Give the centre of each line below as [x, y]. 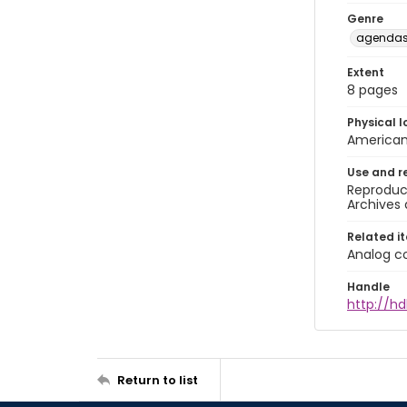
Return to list [158, 380]
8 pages [372, 90]
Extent [366, 72]
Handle [368, 287]
